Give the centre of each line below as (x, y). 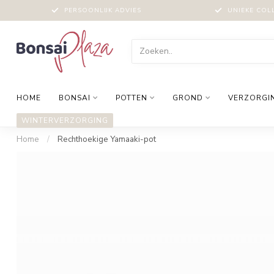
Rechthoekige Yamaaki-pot (107, 139)
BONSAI (75, 98)
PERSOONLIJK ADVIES (102, 10)
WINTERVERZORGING (65, 120)
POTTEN (131, 98)
